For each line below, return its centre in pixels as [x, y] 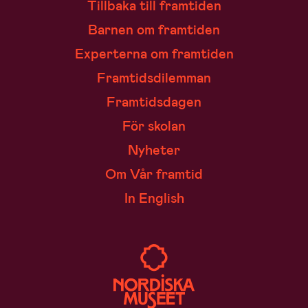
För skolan [154, 125]
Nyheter [154, 150]
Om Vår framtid [154, 174]
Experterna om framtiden [154, 53]
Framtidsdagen [154, 101]
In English [154, 198]
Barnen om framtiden [154, 29]
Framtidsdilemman [154, 77]
